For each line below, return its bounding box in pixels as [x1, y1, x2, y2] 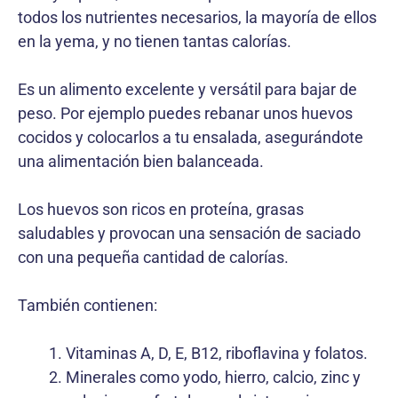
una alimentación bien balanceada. [18, 151, 264, 171]
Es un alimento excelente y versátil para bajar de [18, 79, 357, 99]
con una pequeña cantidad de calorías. [18, 247, 289, 267]
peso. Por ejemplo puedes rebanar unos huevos [18, 103, 353, 123]
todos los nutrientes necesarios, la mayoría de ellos [18, 7, 377, 27]
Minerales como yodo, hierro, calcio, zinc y [66, 367, 361, 386]
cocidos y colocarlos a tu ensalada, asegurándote [18, 127, 363, 147]
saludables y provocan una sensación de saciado [18, 223, 361, 243]
